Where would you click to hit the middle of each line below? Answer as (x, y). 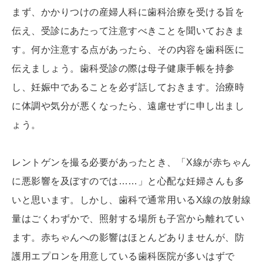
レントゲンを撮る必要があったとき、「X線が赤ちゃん (131, 163)
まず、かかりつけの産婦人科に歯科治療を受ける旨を (128, 12)
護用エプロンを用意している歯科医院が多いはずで (123, 257)
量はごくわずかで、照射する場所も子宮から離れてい (128, 219)
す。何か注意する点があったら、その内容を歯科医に (128, 50)
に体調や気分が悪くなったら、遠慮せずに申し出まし (128, 106)
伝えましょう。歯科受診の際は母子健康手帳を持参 (123, 69)
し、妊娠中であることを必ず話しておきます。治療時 (128, 87)
